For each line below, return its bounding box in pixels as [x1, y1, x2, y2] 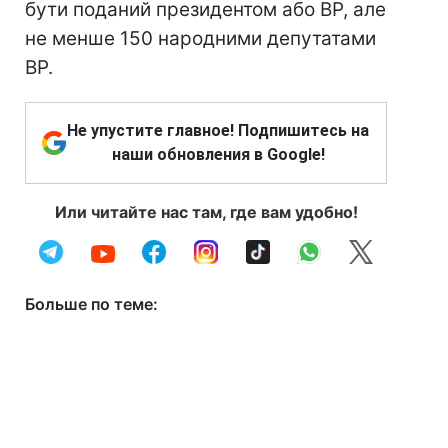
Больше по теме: [25, 294, 158, 314]
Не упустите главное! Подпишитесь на [67, 121, 369, 140]
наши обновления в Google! [111, 145, 325, 164]
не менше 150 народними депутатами [25, 27, 376, 50]
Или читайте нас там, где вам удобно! [54, 202, 358, 222]
